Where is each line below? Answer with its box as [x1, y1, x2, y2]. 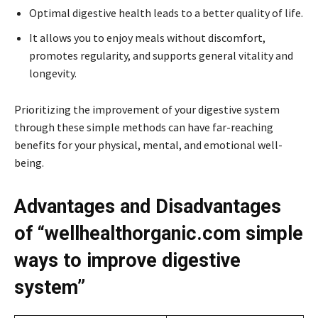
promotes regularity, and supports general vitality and [29, 48, 293, 63]
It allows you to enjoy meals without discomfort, [29, 31, 265, 45]
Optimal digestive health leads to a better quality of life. [29, 6, 303, 21]
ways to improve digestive [14, 249, 241, 273]
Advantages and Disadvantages [14, 195, 281, 219]
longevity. [29, 66, 77, 81]
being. [14, 155, 44, 170]
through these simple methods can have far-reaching [14, 120, 273, 135]
